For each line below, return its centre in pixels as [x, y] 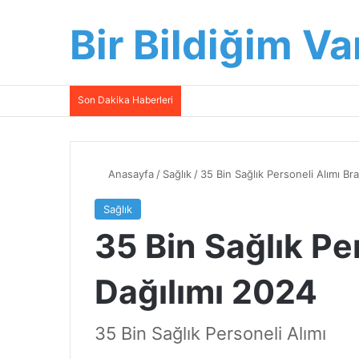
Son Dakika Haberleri [125, 100]
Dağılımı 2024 [206, 292]
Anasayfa [129, 174]
